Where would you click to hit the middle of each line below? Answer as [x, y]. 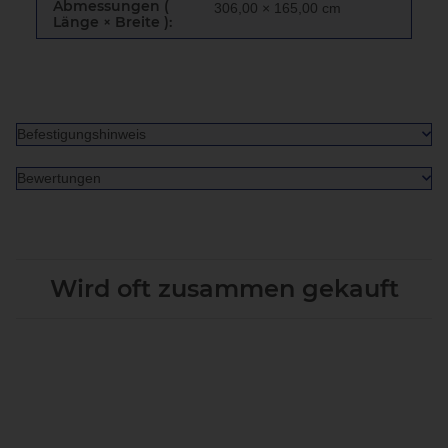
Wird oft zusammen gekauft [224, 288]
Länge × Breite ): [112, 21]
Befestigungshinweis [81, 133]
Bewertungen [59, 177]
